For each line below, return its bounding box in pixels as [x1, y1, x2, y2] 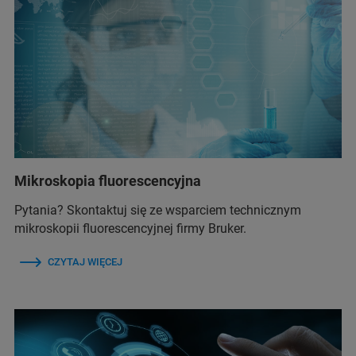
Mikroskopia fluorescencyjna [14, 172, 201, 189]
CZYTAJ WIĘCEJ [48, 255, 122, 268]
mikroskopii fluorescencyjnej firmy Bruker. [14, 220, 246, 236]
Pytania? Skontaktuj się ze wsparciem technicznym [14, 202, 301, 218]
